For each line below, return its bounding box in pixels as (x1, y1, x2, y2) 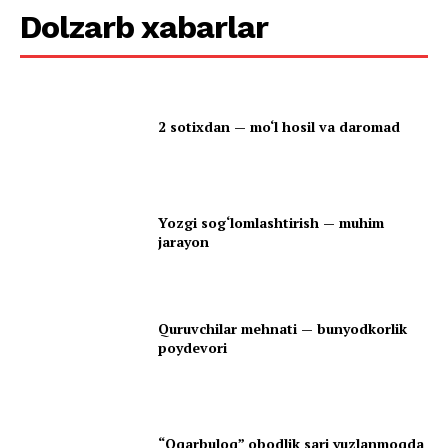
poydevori (158, 337, 228, 357)
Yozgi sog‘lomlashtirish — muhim (158, 212, 385, 232)
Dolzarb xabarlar (20, 8, 268, 47)
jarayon (158, 231, 210, 251)
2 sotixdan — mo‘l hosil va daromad (158, 116, 401, 136)
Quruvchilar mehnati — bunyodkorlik (158, 318, 408, 338)
